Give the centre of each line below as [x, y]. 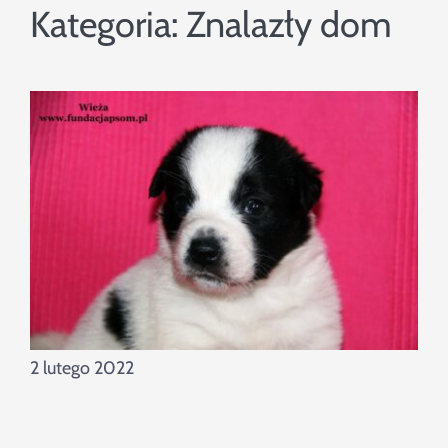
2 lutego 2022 [81, 368]
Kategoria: [107, 24]
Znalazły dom [288, 24]
